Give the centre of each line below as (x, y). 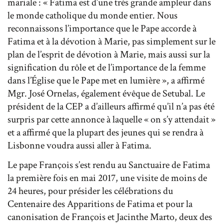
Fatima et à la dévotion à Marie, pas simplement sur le (111, 41)
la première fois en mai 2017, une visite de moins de (107, 178)
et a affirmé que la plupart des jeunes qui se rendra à (105, 132)
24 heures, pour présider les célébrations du (90, 191)
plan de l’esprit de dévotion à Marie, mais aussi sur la (109, 54)
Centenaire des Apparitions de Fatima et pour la (100, 204)
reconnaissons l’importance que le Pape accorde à (102, 28)
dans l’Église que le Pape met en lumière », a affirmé (106, 80)
